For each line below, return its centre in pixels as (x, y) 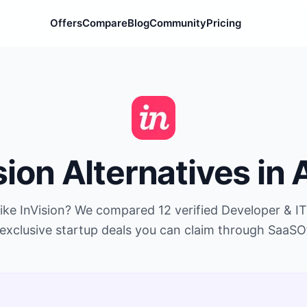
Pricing (224, 23)
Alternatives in (173, 172)
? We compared (111, 210)
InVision (42, 210)
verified (196, 210)
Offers (66, 23)
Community (178, 23)
